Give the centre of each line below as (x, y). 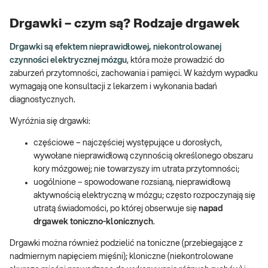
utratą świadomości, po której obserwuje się (116, 208)
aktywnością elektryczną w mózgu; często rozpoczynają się (144, 195)
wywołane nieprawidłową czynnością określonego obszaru (143, 156)
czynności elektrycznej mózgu (68, 60)
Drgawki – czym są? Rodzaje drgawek (125, 23)
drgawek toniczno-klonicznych (93, 222)
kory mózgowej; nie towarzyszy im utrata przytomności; (136, 169)
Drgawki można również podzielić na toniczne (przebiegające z (126, 243)
